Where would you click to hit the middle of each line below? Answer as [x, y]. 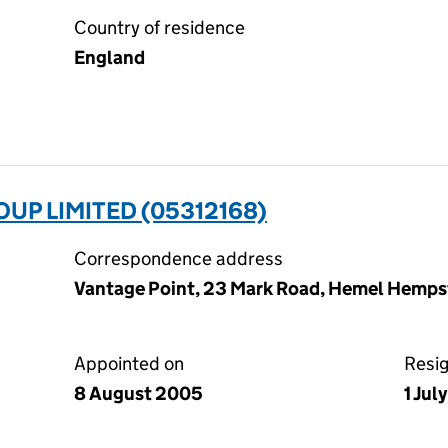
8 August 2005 [138, 393]
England [109, 57]
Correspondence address [178, 258]
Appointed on [129, 363]
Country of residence [159, 27]
